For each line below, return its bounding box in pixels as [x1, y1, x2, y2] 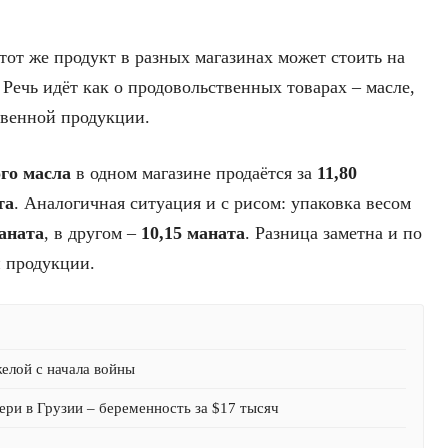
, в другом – [44, 223, 141, 243]
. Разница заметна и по [245, 223, 422, 243]
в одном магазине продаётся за [71, 163, 317, 183]
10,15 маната [141, 223, 245, 243]
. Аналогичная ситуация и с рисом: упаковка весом [14, 193, 411, 213]
